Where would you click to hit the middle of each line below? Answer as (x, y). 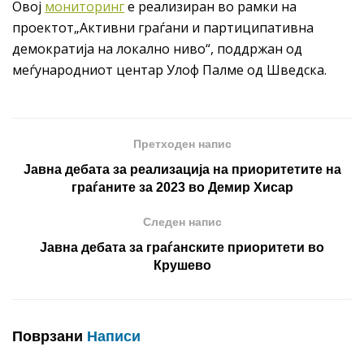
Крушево (182, 266)
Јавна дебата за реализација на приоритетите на (182, 170)
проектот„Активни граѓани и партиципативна (163, 28)
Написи (112, 337)
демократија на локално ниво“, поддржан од (157, 49)
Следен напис (182, 222)
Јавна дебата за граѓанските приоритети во (182, 248)
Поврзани (48, 337)
